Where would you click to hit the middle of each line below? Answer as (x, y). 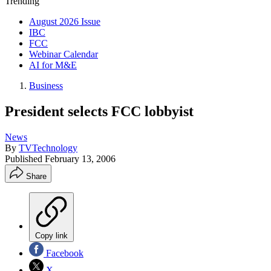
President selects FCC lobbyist (99, 111)
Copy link (51, 235)
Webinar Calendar (64, 54)
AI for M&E (53, 65)
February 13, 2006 (80, 158)
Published (25, 158)
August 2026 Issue (65, 21)
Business (46, 86)
